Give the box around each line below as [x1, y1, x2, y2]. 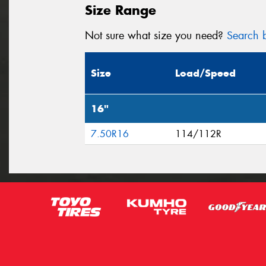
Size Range [85, 1, 156, 18]
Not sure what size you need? [85, 28, 227, 43]
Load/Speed [175, 66, 236, 80]
